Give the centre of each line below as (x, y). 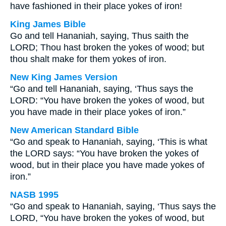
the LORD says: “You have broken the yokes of (104, 153)
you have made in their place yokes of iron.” (98, 112)
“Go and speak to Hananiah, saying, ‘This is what (109, 142)
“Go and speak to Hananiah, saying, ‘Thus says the (113, 206)
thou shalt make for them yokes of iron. (88, 59)
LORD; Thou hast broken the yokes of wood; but (107, 47)
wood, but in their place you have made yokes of (107, 165)
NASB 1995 (34, 195)
